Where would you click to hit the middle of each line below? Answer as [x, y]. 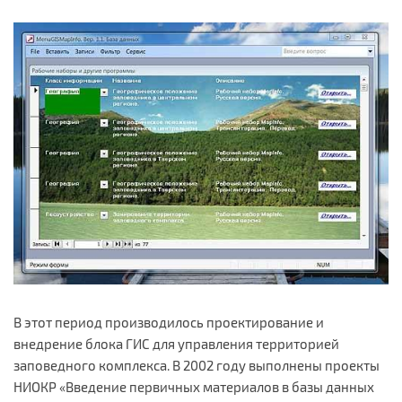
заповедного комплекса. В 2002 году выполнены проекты [197, 365]
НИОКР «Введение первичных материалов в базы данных [194, 386]
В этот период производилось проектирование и [169, 322]
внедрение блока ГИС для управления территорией [176, 343]
